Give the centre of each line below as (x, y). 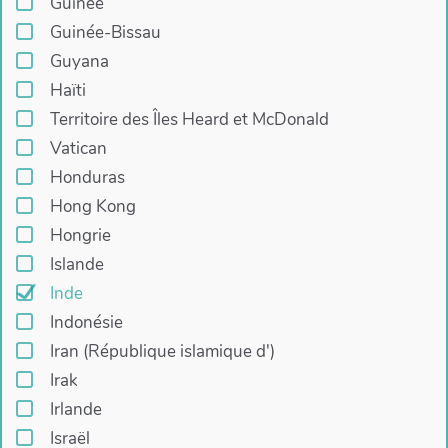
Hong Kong (92, 207)
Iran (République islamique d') (162, 352)
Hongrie (80, 236)
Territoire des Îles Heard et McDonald (189, 120)
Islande (76, 265)
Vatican (78, 149)
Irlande (75, 410)
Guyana (79, 62)
